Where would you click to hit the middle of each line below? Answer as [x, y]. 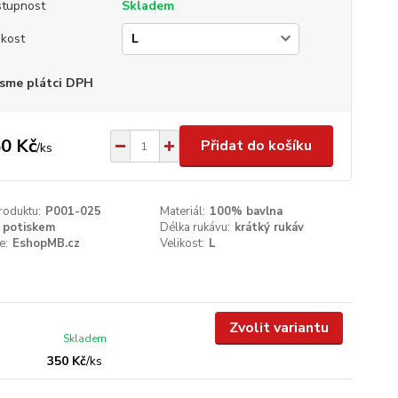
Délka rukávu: [195, 227]
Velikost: [183, 243]
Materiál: [183, 211]
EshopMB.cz [46, 243]
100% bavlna [247, 211]
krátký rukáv [270, 227]
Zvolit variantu [279, 328]
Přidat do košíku [256, 146]
